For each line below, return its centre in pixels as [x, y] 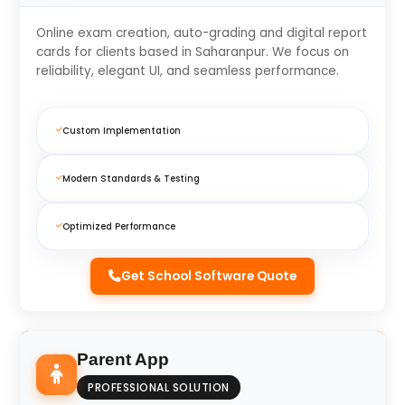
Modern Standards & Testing [131, 179]
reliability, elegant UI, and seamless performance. [188, 71]
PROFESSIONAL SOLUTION [159, 388]
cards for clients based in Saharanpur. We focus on [193, 52]
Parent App [123, 360]
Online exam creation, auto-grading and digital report [202, 33]
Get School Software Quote [209, 277]
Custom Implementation [122, 131]
